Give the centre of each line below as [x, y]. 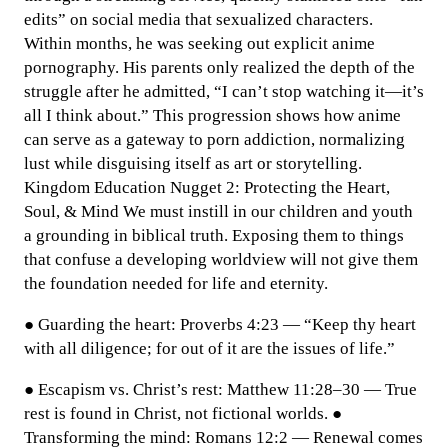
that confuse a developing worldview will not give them [221, 259]
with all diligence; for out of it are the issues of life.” [209, 348]
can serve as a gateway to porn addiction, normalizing [214, 139]
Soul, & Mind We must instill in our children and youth [218, 211]
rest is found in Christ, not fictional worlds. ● [183, 413]
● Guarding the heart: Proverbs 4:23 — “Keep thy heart [220, 324]
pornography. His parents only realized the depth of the [219, 67]
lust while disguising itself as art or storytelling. [193, 163]
